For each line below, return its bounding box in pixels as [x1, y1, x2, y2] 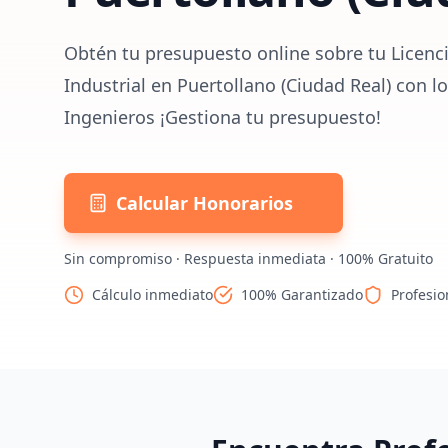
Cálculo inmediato [92, 285, 213, 304]
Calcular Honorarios [116, 191, 293, 215]
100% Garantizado [241, 285, 363, 304]
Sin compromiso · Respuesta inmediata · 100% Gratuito [64, 249, 433, 268]
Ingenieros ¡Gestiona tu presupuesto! [64, 105, 381, 129]
